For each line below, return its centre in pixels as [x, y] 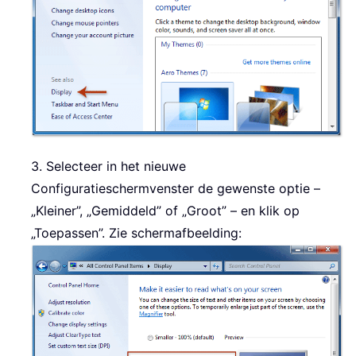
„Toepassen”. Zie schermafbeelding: [136, 233]
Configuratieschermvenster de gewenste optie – [176, 189]
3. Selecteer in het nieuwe [108, 166]
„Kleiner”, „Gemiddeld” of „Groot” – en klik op [165, 211]
